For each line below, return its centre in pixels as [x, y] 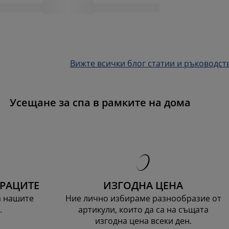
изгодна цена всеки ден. [143, 221]
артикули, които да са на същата [143, 209]
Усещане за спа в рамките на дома [100, 102]
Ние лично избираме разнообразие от [143, 198]
